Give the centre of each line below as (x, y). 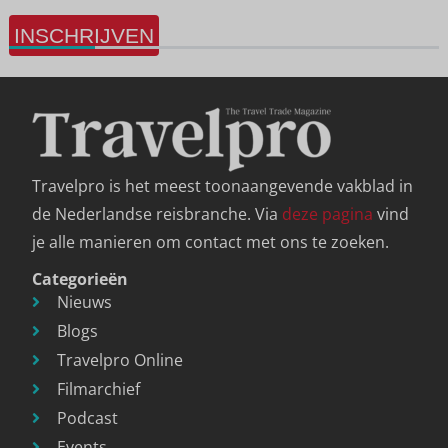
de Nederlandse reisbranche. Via (157, 214)
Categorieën (80, 278)
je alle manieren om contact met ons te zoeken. (211, 242)
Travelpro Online (120, 359)
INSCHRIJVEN (83, 35)
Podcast (88, 417)
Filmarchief (99, 388)
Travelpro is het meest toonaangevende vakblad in (223, 186)
